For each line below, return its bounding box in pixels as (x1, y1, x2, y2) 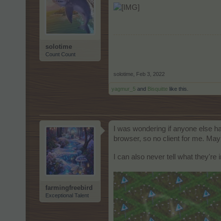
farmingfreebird (45, 184, 93, 191)
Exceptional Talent (45, 192, 89, 198)
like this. (168, 86, 188, 92)
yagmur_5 (111, 86, 136, 92)
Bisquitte (147, 86, 168, 92)
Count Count (45, 51, 75, 57)
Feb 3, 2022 (136, 71, 165, 77)
